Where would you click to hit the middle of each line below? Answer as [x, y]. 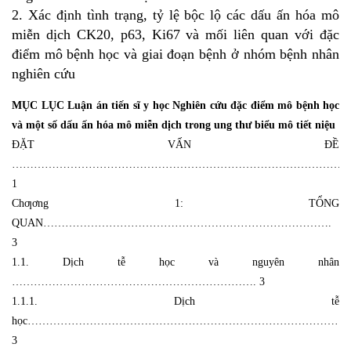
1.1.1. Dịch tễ [175, 301]
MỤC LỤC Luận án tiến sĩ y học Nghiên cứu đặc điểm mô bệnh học [175, 105]
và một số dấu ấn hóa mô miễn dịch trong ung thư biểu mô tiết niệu [174, 125]
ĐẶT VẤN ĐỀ [175, 144]
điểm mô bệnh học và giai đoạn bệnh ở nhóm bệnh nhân [175, 54]
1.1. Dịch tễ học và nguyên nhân [175, 262]
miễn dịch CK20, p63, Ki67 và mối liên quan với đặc [175, 34]
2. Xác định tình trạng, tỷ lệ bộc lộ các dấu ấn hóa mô [175, 14]
